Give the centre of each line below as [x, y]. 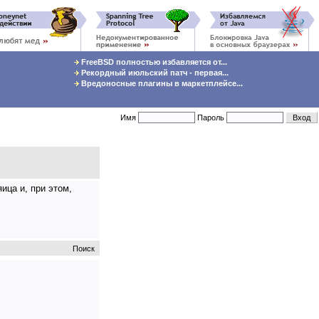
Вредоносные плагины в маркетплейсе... [161, 83]
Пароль [212, 117]
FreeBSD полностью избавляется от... [153, 62]
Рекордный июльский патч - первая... [154, 73]
